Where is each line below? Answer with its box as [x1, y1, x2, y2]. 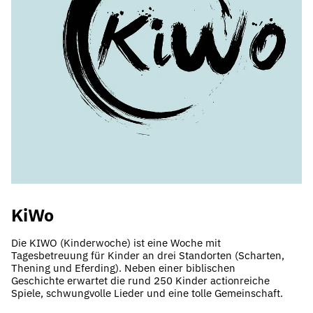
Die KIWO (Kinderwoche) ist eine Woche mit [11, 236, 221, 249]
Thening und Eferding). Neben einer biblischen [11, 261, 235, 275]
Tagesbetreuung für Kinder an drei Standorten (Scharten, [11, 249, 284, 262]
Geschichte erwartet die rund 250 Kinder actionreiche [11, 274, 270, 287]
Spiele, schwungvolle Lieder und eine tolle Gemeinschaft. [11, 286, 283, 300]
